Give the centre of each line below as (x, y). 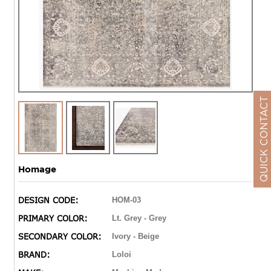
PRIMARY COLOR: (53, 219)
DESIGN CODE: (48, 201)
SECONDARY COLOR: (60, 237)
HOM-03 (126, 200)
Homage (37, 169)
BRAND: (34, 255)
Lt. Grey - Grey (139, 218)
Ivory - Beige (135, 237)
